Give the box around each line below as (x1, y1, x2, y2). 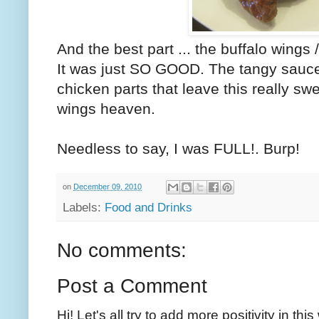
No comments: (57, 239, 187, 262)
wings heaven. (57, 100, 155, 117)
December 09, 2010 (73, 182, 142, 191)
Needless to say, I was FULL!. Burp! (57, 140, 300, 157)
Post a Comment (57, 275, 207, 298)
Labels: (63, 201, 105, 215)
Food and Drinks (105, 201, 192, 215)
